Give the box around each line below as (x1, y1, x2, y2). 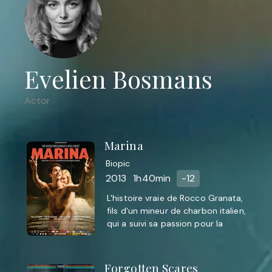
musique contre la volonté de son (107, 231, 244, 242)
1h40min (133, 172, 171, 185)
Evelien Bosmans (24, 63, 212, 95)
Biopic (105, 157, 131, 169)
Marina (104, 137, 143, 153)
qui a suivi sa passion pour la (107, 218, 223, 229)
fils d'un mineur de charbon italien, (107, 205, 246, 217)
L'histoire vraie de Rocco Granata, (107, 192, 243, 204)
